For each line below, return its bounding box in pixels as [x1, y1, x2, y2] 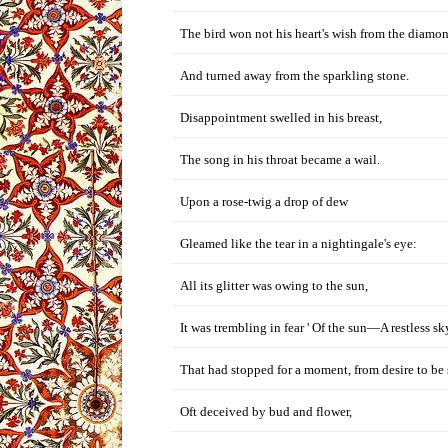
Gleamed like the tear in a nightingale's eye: [180, 236, 417, 251]
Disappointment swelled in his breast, [180, 110, 382, 125]
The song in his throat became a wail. [180, 152, 380, 167]
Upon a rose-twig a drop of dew [180, 194, 348, 209]
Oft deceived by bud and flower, [180, 404, 352, 419]
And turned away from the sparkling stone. [180, 68, 409, 83]
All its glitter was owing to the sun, [180, 278, 368, 293]
